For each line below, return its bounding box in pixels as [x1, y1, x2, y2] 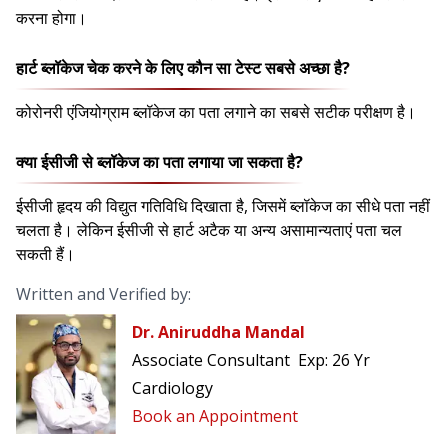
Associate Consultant [132, 349, 290, 372]
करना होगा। [16, 7, 87, 30]
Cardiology [132, 377, 213, 400]
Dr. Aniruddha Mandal [132, 321, 305, 344]
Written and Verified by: [16, 283, 191, 306]
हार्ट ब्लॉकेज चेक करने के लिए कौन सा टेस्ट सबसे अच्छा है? [16, 57, 350, 80]
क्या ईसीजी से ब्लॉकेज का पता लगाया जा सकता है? [16, 151, 303, 174]
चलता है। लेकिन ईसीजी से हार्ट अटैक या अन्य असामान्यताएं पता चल [16, 219, 402, 242]
